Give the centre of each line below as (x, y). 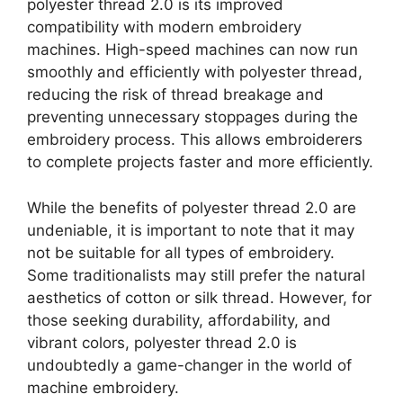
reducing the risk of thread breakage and (175, 94)
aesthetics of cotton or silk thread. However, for (199, 297)
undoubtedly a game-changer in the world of (189, 365)
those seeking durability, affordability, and (179, 320)
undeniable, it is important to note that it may (191, 230)
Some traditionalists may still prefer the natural (196, 275)
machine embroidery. (103, 387)
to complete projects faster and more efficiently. (200, 162)
